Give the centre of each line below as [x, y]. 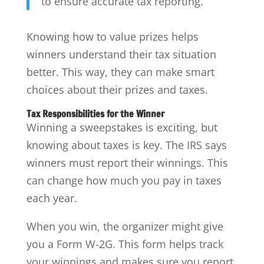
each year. [52, 198]
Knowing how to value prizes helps [112, 36]
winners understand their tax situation [121, 54]
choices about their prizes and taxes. [117, 89]
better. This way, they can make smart [120, 72]
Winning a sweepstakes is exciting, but [122, 127]
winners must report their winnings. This [127, 162]
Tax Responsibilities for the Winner [95, 113]
